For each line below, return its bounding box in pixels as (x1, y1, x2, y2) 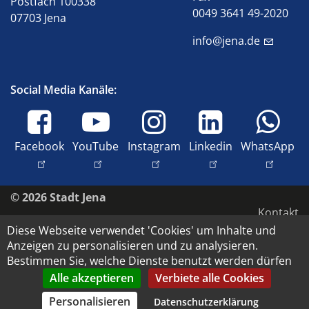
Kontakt (258, 205, 299, 220)
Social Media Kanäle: (10, 82, 117, 97)
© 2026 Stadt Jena (10, 190, 106, 205)
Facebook (14, 139, 65, 154)
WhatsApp (241, 139, 295, 154)
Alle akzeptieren (50, 270, 134, 286)
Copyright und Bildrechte (168, 282, 299, 297)
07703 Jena (10, 10, 66, 26)
